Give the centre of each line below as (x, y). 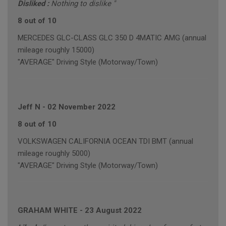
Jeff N (29, 107)
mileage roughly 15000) (56, 50)
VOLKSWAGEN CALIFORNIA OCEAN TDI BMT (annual (105, 142)
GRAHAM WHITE (48, 211)
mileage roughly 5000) (54, 154)
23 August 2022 (113, 211)
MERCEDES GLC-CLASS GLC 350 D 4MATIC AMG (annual (112, 38)
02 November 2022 (81, 107)
